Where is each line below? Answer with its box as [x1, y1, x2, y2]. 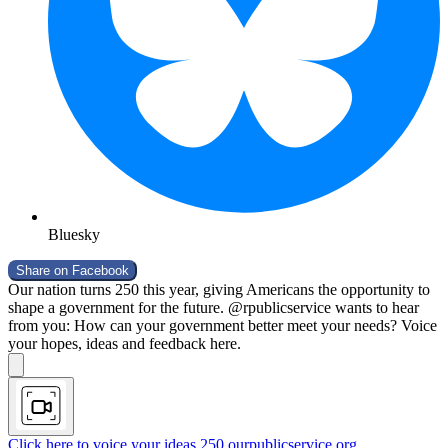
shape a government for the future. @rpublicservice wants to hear [8, 299, 419, 316]
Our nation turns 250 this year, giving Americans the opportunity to [8, 281, 430, 298]
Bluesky [48, 226, 100, 243]
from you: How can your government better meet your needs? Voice [8, 317, 437, 334]
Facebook [72, 263, 129, 278]
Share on [16, 263, 72, 278]
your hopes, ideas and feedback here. [8, 335, 241, 352]
